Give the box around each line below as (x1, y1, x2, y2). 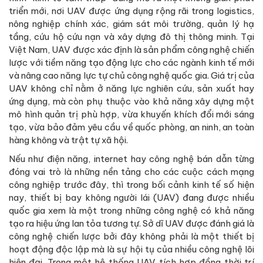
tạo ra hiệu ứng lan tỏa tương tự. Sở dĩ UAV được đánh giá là (9, 217, 254, 229)
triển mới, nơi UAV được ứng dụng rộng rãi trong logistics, (9, 5, 254, 16)
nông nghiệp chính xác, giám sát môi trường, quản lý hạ (9, 18, 254, 29)
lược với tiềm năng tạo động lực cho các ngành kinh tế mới (9, 56, 254, 68)
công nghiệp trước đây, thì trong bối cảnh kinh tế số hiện (9, 178, 254, 190)
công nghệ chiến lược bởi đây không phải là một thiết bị (9, 230, 254, 242)
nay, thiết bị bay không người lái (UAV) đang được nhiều (9, 191, 254, 203)
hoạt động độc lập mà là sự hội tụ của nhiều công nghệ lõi (9, 243, 254, 255)
